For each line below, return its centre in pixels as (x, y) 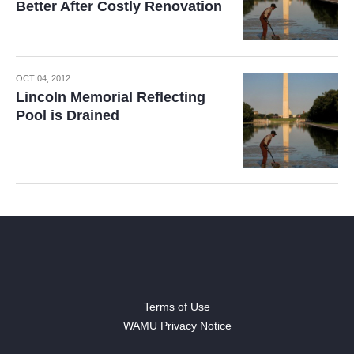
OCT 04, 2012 (43, 78)
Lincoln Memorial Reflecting (111, 97)
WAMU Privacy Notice (177, 326)
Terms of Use (177, 307)
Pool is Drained (68, 115)
